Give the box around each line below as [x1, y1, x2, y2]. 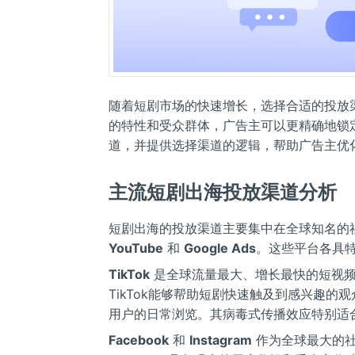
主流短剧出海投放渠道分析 [109, 181, 337, 204]
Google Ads [184, 239, 256, 256]
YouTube [109, 239, 163, 256]
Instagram [189, 331, 252, 348]
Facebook [109, 331, 169, 348]
